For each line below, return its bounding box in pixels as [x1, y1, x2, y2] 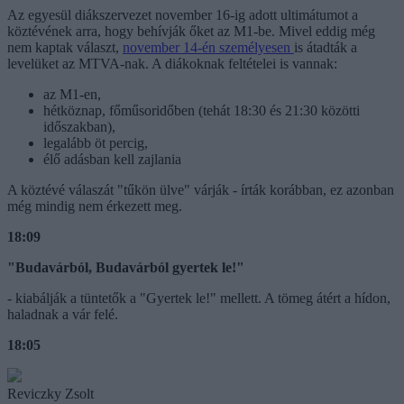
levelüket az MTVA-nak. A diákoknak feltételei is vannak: [7, 55, 337, 71]
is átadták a [294, 39, 357, 55]
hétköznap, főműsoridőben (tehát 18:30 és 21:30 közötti [43, 102, 360, 118]
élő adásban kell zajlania [43, 151, 181, 167]
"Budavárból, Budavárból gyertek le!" [7, 259, 244, 275]
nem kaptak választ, [7, 39, 123, 55]
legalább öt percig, [43, 134, 148, 151]
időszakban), [43, 118, 115, 134]
